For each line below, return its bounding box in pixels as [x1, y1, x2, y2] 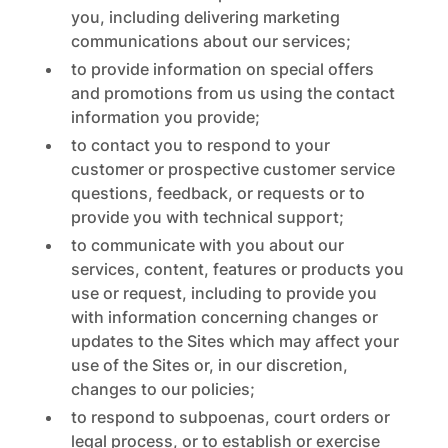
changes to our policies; [70, 379, 255, 399]
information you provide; [70, 107, 260, 127]
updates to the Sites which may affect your [70, 331, 399, 351]
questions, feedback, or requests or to [70, 183, 365, 203]
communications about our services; [70, 31, 359, 51]
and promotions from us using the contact [70, 83, 395, 103]
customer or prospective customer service [70, 159, 395, 179]
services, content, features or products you [70, 259, 404, 279]
